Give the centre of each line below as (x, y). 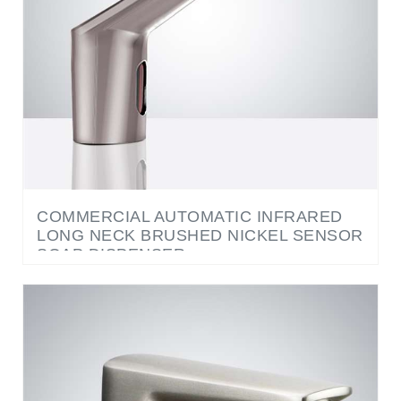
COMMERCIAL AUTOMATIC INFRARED (190, 187)
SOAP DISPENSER (111, 224)
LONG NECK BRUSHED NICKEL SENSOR (200, 205)
